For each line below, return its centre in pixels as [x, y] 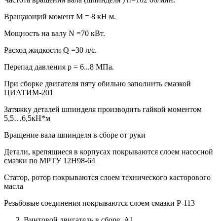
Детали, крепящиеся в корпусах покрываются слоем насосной [109, 152]
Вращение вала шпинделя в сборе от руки [75, 135]
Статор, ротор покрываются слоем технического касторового [107, 178]
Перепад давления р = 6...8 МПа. [59, 67]
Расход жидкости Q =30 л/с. [50, 50]
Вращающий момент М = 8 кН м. [60, 17]
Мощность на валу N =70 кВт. [55, 34]
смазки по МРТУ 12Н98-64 [50, 161]
